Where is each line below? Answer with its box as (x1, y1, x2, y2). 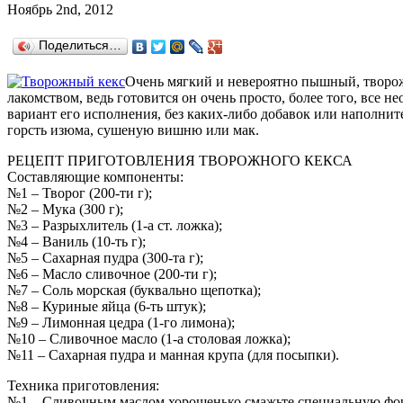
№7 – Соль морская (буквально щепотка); (7, 282, 261, 298)
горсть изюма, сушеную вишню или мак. (7, 121, 259, 138)
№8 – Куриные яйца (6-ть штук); (7, 298, 206, 314)
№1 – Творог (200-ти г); (7, 184, 152, 201)
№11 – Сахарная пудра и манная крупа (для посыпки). (7, 346, 339, 363)
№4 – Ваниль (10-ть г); (7, 233, 146, 249)
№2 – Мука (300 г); (7, 201, 123, 217)
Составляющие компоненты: (7, 168, 184, 184)
